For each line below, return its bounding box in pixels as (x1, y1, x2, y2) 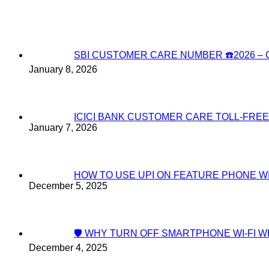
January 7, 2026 (29, 122, 97, 133)
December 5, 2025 (29, 180, 107, 191)
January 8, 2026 (29, 64, 97, 74)
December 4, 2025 (29, 242, 107, 253)
